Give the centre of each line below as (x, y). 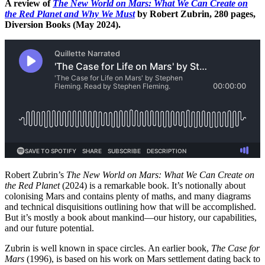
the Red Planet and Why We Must (70, 14)
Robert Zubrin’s (35, 174)
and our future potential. (51, 228)
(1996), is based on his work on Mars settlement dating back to (142, 258)
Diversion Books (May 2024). (63, 24)
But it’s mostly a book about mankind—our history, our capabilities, (131, 217)
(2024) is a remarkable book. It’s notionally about (154, 185)
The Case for (235, 248)
